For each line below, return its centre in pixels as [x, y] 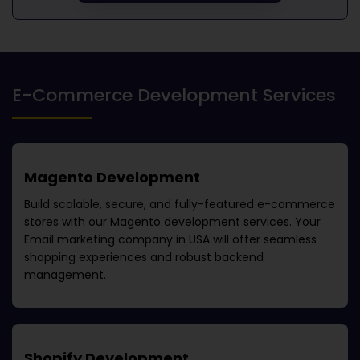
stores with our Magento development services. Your [172, 222]
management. [65, 275]
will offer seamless [263, 239]
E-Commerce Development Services [174, 95]
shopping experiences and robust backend [144, 257]
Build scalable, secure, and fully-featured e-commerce [180, 204]
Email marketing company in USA [117, 239]
